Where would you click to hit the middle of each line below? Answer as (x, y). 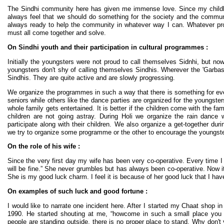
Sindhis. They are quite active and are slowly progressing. (91, 77)
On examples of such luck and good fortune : (77, 191)
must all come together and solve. (57, 33)
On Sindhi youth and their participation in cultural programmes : (108, 47)
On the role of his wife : (44, 146)
